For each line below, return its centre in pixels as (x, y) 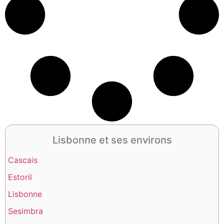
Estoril (20, 177)
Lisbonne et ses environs (112, 140)
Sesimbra (25, 211)
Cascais (23, 160)
